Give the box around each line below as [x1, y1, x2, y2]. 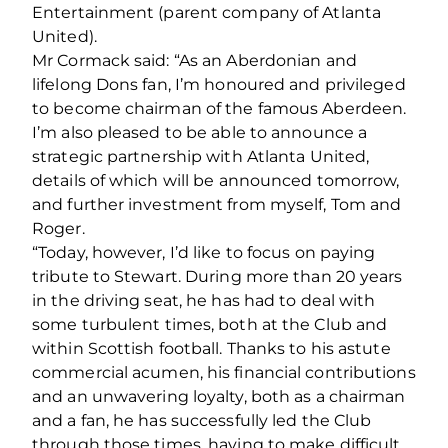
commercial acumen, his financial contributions [32, 362, 416, 382]
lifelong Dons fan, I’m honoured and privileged [32, 74, 406, 94]
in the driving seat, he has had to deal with [32, 290, 376, 310]
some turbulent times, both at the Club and [32, 314, 388, 334]
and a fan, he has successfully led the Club [32, 410, 372, 430]
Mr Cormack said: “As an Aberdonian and [32, 50, 357, 70]
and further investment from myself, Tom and [32, 194, 402, 214]
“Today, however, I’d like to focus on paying [32, 242, 376, 262]
